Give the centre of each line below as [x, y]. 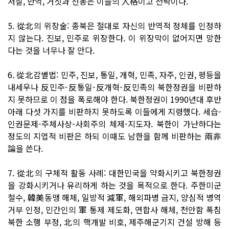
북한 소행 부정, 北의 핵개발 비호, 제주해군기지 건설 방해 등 [114, 222]
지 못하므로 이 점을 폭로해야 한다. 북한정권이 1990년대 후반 [114, 99]
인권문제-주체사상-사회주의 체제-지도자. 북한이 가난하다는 [114, 123]
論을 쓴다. [25, 148]
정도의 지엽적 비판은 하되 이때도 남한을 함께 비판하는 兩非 [114, 136]
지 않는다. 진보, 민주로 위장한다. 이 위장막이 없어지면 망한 [114, 38]
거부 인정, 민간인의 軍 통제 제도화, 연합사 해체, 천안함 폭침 [114, 209]
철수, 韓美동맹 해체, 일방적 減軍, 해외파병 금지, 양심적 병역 [114, 197]
